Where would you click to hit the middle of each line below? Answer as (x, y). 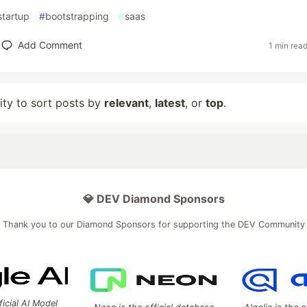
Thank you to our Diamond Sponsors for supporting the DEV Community (153, 224)
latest (170, 103)
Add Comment (50, 45)
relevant (126, 103)
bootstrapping (77, 16)
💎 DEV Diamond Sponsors (153, 199)
